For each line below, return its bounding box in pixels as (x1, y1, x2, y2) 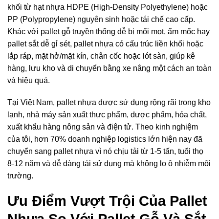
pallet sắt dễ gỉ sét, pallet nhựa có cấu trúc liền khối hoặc (7, 39, 203, 48)
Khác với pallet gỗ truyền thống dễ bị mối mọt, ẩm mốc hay (7, 27, 210, 36)
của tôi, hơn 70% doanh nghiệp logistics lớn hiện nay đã (7, 135, 202, 144)
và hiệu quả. (7, 76, 50, 85)
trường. (7, 172, 33, 180)
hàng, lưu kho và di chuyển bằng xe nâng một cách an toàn (7, 64, 212, 72)
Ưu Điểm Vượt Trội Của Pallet (7, 193, 207, 209)
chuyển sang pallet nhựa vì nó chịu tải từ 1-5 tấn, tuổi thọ (7, 147, 203, 156)
